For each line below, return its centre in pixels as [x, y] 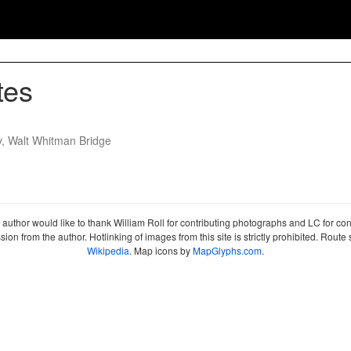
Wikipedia [108, 250]
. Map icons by [161, 250]
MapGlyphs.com [227, 250]
